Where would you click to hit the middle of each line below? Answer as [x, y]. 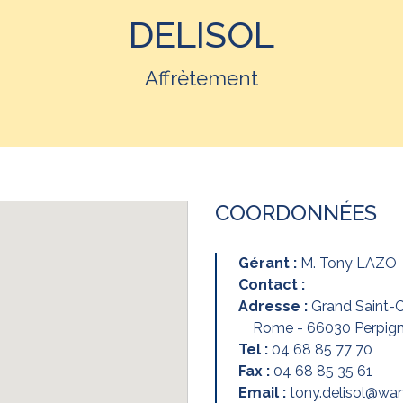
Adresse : [275, 307]
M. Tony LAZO [349, 264]
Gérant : [269, 264]
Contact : [272, 285]
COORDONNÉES [296, 213]
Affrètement [201, 79]
